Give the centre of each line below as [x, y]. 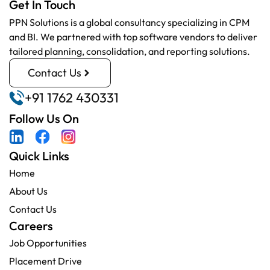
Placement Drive [46, 261]
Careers [31, 225]
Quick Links [39, 155]
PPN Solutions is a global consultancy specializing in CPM [129, 22]
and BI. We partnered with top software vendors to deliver [133, 36]
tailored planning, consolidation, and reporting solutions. [130, 51]
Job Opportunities [48, 243]
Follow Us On [44, 118]
